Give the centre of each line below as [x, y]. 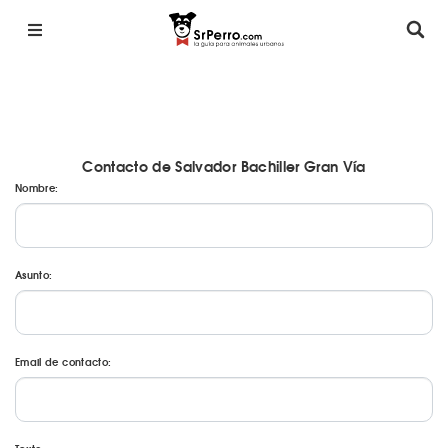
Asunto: [34, 274]
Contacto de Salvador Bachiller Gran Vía [224, 166]
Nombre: [37, 187]
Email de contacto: [63, 361]
